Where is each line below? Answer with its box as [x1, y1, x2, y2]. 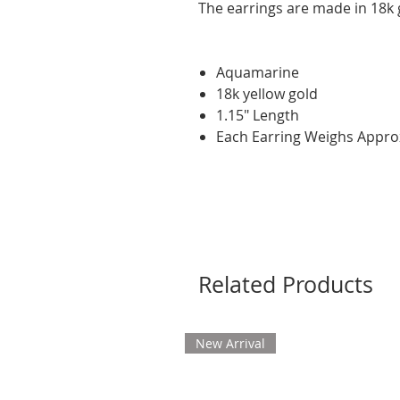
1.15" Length [216, 104, 299, 125]
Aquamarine [216, 62, 299, 82]
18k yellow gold [216, 83, 318, 104]
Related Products [198, 269, 373, 299]
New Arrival [196, 334, 265, 352]
